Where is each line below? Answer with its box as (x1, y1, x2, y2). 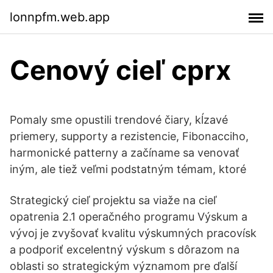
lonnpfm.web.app (10, 9, 110, 24)
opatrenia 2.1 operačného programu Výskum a (10, 210, 247, 223)
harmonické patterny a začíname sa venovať (10, 146, 239, 159)
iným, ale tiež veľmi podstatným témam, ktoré (10, 163, 246, 175)
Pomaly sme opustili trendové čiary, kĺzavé (10, 113, 228, 126)
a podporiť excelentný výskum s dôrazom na (10, 243, 239, 256)
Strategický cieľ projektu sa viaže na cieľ (10, 194, 216, 207)
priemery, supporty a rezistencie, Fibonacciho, (10, 130, 249, 143)
